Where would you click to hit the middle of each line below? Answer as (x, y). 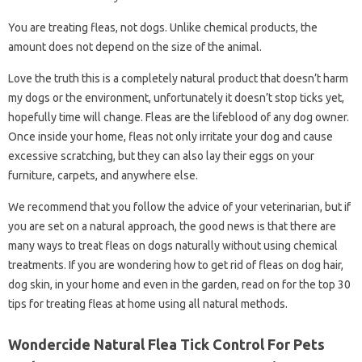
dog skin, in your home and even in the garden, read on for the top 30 (179, 284)
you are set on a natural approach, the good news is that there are (172, 226)
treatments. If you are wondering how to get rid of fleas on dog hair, (176, 265)
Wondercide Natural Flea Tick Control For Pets (166, 344)
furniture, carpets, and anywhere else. (103, 175)
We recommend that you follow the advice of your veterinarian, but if (179, 207)
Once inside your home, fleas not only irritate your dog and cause (170, 137)
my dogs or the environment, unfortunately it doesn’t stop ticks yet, (176, 98)
